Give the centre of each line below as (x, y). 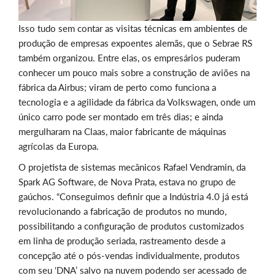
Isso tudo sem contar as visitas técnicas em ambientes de (133, 29)
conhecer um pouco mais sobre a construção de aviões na (134, 73)
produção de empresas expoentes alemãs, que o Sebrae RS (135, 43)
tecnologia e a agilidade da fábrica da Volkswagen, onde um (137, 102)
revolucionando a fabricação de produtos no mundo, (122, 211)
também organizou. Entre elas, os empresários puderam (129, 58)
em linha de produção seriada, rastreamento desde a (122, 241)
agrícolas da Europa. (59, 146)
